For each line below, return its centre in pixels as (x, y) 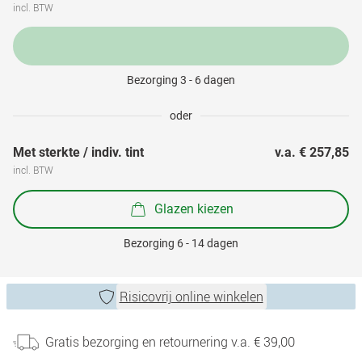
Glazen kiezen (194, 208)
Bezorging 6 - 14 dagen (181, 243)
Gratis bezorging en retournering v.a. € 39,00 (170, 342)
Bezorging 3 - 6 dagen (181, 80)
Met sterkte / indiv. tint (78, 152)
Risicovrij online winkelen (191, 297)
